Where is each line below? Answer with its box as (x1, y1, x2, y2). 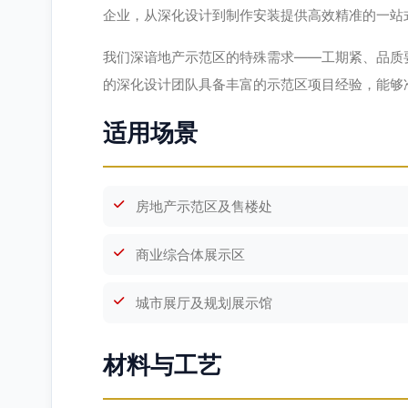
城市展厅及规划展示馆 (136, 293, 272, 311)
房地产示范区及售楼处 (136, 197, 272, 215)
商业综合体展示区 (136, 245, 245, 263)
